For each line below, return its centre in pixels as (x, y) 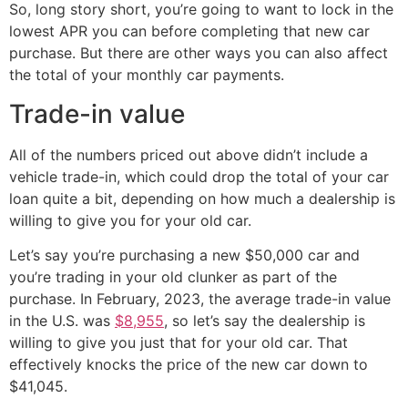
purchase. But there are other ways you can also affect (199, 53)
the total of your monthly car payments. (147, 75)
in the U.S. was (62, 320)
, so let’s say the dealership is (265, 320)
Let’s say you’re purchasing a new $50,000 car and (184, 255)
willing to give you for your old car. (130, 220)
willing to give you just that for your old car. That (178, 342)
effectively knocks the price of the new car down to (189, 364)
